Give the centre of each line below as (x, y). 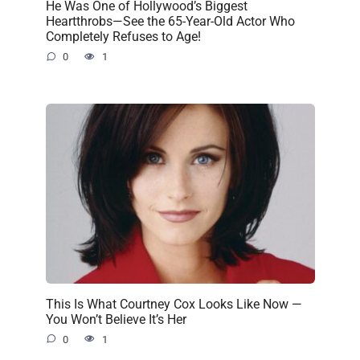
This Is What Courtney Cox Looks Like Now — (174, 304)
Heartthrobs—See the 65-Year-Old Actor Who (170, 21)
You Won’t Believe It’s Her (116, 319)
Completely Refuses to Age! (123, 36)
